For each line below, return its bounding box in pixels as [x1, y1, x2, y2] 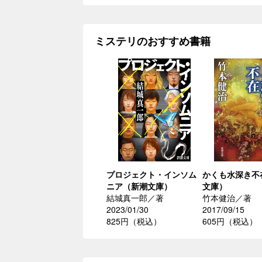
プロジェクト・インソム [106, 168, 196, 181]
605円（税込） [202, 215, 257, 227]
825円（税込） [106, 215, 161, 227]
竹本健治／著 [202, 192, 251, 204]
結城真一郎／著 [106, 192, 164, 204]
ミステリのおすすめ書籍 [95, 33, 211, 49]
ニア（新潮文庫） [106, 180, 172, 192]
